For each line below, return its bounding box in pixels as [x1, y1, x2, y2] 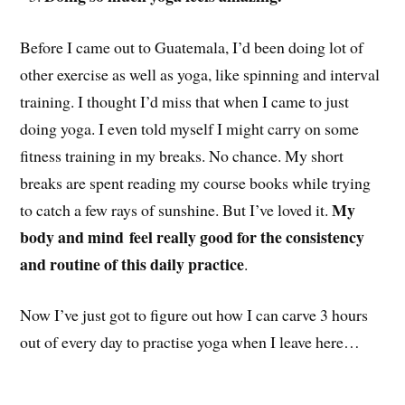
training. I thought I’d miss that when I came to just [20, 89, 350, 112]
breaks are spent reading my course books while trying [20, 171, 372, 193]
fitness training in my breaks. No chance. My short [20, 144, 344, 166]
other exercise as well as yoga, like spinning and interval [20, 62, 381, 85]
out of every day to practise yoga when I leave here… [20, 331, 361, 353]
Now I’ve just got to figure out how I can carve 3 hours [20, 304, 369, 326]
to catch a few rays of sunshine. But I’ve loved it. [20, 198, 333, 221]
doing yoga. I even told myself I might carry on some [20, 117, 360, 139]
